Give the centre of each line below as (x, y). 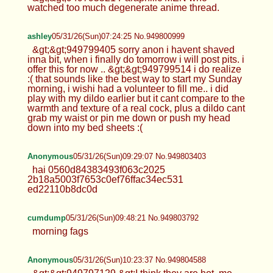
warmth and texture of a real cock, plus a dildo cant (136, 108)
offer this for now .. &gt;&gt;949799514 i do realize (134, 69)
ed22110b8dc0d (62, 189)
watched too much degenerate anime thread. (123, 7)
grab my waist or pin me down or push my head (129, 118)
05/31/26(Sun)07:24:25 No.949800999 (118, 36)
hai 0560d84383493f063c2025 (98, 169)
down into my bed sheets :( (85, 127)
